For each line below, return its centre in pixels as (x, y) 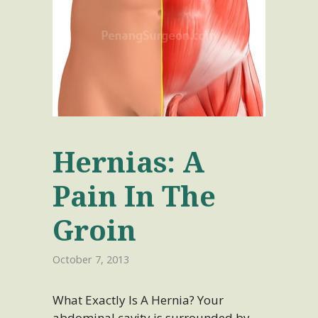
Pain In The (134, 195)
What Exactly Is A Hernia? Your (138, 300)
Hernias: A (128, 161)
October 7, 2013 (91, 260)
